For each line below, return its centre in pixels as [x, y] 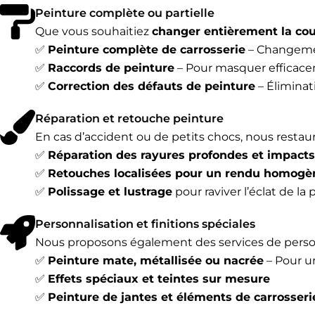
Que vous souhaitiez [94, 31]
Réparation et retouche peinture [129, 118]
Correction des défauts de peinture [152, 86]
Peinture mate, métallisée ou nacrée [156, 261]
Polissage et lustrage [110, 192]
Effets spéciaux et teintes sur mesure [159, 279]
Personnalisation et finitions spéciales [145, 224]
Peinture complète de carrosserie [147, 50]
